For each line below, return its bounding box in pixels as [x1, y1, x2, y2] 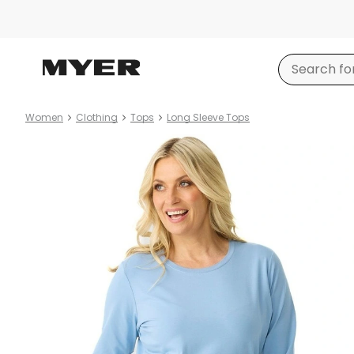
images [25, 153, 71, 171]
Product [25, 134, 77, 153]
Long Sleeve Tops [167, 111, 250, 124]
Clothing [76, 111, 118, 124]
